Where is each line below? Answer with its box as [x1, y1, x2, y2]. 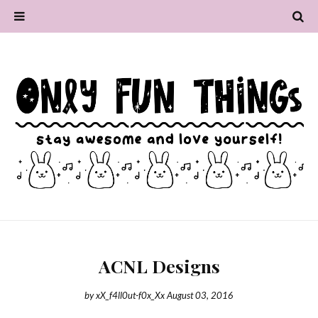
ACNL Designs [98, 254, 220, 278]
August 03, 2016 [167, 290, 234, 301]
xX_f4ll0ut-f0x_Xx [96, 290, 165, 301]
